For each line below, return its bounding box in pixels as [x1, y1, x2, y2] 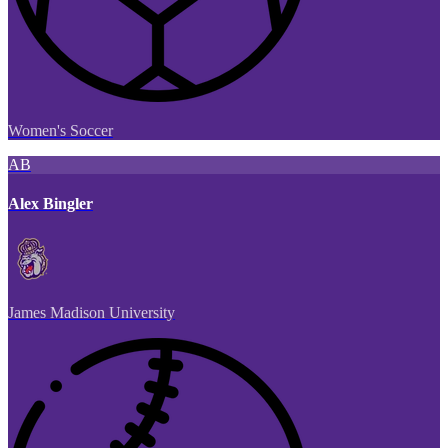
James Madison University [8, 304, 175, 322]
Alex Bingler [8, 194, 93, 212]
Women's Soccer [8, 121, 113, 139]
